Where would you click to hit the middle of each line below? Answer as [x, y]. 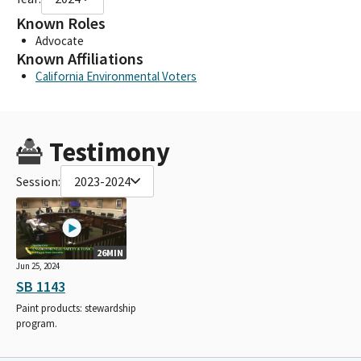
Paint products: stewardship [76, 308]
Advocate [60, 40]
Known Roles [61, 23]
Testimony [109, 151]
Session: [38, 181]
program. [37, 323]
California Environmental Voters [116, 76]
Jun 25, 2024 [38, 266]
